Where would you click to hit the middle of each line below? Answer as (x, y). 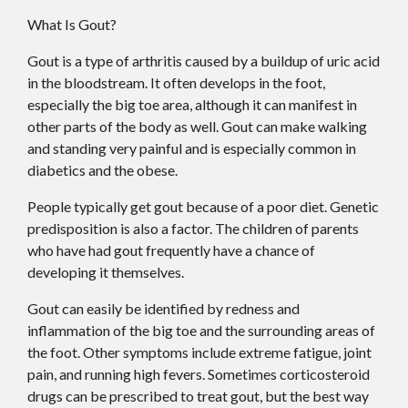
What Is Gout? (72, 24)
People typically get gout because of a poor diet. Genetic (203, 206)
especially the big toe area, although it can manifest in (192, 104)
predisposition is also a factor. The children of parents (193, 228)
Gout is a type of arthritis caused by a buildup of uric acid (204, 60)
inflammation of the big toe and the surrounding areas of (201, 330)
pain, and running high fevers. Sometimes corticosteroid (199, 373)
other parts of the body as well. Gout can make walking (197, 126)
